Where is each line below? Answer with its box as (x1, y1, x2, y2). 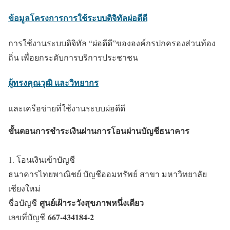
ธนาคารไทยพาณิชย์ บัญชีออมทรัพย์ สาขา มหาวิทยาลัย (8, 168, 207, 179)
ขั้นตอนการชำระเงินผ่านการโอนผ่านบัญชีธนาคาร (8, 124, 189, 137)
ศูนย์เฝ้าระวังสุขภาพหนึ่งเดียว (40, 196, 144, 208)
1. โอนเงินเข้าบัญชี (8, 154, 75, 165)
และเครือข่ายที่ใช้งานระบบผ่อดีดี (8, 102, 125, 113)
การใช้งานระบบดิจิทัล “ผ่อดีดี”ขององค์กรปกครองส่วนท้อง (8, 37, 216, 48)
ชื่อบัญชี (8, 197, 40, 208)
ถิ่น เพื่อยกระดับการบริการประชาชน (8, 52, 138, 63)
